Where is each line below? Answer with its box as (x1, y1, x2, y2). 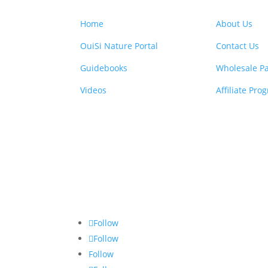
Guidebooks (80, 62, 128, 74)
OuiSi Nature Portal (80, 39, 159, 51)
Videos (80, 84, 107, 96)
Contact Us (216, 39, 260, 51)
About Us (216, 17, 253, 29)
